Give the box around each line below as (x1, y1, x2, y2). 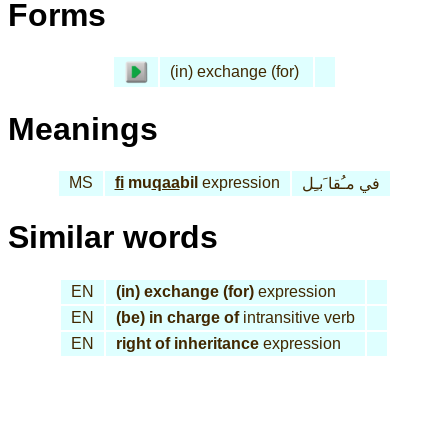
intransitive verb (239, 308, 355, 326)
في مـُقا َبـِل (301, 175, 380, 193)
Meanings (8, 110, 158, 147)
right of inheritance (116, 334, 259, 352)
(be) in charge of (116, 308, 239, 326)
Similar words (8, 219, 218, 256)
